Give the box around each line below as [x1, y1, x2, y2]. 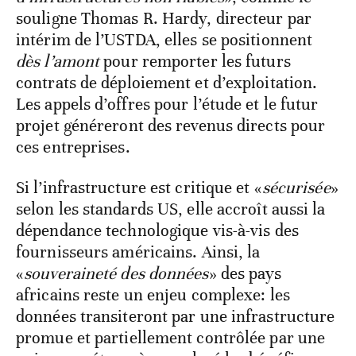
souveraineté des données [24, 262, 209, 284]
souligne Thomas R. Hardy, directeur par [16, 7, 311, 29]
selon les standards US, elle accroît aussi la [16, 198, 326, 219]
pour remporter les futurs [99, 50, 291, 72]
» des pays [208, 262, 282, 284]
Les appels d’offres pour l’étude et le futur [16, 93, 319, 114]
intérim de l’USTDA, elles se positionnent [16, 29, 313, 50]
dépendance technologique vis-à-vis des [16, 219, 299, 241]
